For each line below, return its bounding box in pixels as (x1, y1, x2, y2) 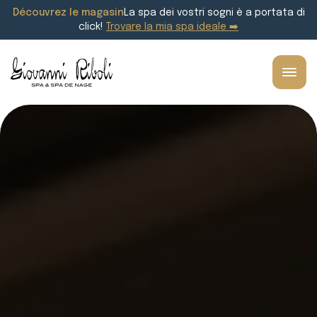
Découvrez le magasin (12, 8, 124, 18)
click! (79, 22, 106, 32)
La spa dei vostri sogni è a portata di (123, 8, 305, 18)
